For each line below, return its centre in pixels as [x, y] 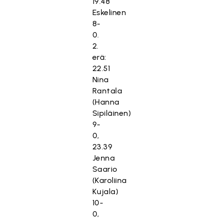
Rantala [107, 91]
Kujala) [105, 191]
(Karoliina [109, 180]
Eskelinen [109, 12]
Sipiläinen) [112, 113]
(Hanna [106, 102]
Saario [105, 169]
